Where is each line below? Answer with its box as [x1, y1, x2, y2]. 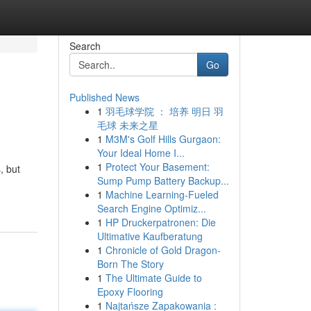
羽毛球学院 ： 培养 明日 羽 [105, 104, 224, 118]
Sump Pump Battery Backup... [96, 174, 229, 187]
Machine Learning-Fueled [105, 187, 219, 201]
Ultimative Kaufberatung [96, 229, 203, 243]
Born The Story [96, 257, 164, 271]
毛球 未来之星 [96, 118, 158, 132]
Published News [69, 90, 140, 104]
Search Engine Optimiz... [96, 201, 206, 215]
